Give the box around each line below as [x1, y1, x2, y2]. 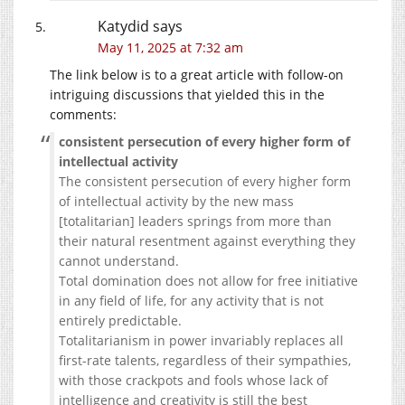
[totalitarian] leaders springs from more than [59, 212, 332, 230]
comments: [50, 105, 117, 123]
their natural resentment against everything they [59, 231, 355, 250]
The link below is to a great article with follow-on [50, 65, 344, 83]
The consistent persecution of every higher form [59, 172, 351, 190]
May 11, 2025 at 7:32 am [98, 38, 243, 56]
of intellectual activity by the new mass [59, 192, 294, 210]
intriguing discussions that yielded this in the [50, 85, 325, 103]
